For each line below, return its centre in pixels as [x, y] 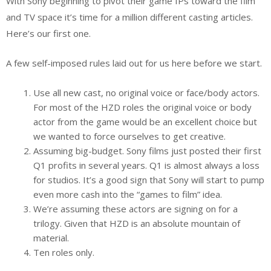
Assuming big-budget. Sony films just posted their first [147, 150]
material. [51, 237]
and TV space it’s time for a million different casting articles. [129, 17]
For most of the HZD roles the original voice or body [142, 107]
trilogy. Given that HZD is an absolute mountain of [137, 223]
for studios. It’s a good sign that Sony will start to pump [149, 179]
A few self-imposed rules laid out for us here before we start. [134, 63]
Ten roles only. [64, 252]
